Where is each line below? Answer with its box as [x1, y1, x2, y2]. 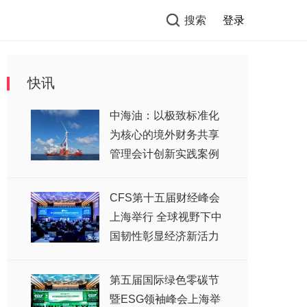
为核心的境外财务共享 [110, 129, 219, 140]
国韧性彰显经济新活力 [110, 230, 219, 242]
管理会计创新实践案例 [110, 148, 219, 160]
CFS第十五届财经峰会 [110, 192, 220, 204]
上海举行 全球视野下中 [110, 211, 222, 223]
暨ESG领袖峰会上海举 [110, 293, 221, 305]
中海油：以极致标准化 [110, 110, 219, 121]
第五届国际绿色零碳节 [110, 274, 219, 286]
